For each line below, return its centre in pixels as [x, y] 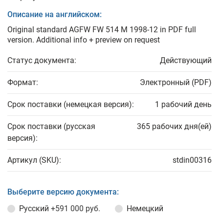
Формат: [23, 82]
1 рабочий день [183, 104]
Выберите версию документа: [63, 192]
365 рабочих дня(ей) [174, 126]
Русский [35, 208]
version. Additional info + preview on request [84, 40]
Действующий [186, 60]
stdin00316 [192, 160]
